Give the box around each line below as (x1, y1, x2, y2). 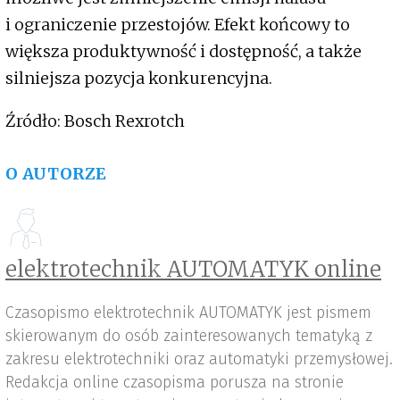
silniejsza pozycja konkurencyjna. (5, 68, 272, 89)
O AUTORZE (5, 163, 107, 185)
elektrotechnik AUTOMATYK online (5, 255, 381, 284)
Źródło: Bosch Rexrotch (5, 111, 185, 132)
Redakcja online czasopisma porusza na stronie (5, 372, 344, 393)
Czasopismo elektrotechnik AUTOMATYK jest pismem (5, 303, 371, 323)
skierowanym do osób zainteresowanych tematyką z (5, 326, 372, 346)
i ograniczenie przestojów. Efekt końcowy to (5, 14, 350, 36)
